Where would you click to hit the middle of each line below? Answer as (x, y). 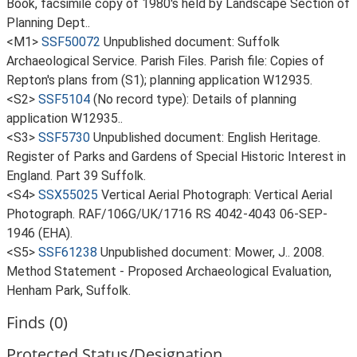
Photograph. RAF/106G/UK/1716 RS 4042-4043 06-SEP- (167, 214)
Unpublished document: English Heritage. (207, 137)
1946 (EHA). (39, 233)
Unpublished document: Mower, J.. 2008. (212, 252)
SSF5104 (64, 99)
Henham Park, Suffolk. (69, 290)
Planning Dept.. (48, 23)
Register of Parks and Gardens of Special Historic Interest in (176, 157)
